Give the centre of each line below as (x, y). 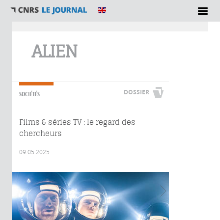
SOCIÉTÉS (29, 94)
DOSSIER (137, 92)
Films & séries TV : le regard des (77, 122)
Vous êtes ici (34, 32)
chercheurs (41, 133)
